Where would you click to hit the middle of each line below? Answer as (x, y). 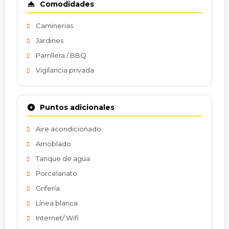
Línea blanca (57, 203)
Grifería (48, 188)
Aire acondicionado (68, 129)
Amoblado (53, 144)
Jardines (50, 40)
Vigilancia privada (65, 70)
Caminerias (54, 26)
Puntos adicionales (77, 107)
